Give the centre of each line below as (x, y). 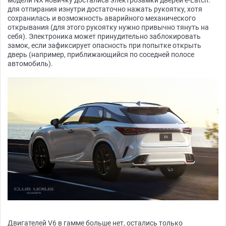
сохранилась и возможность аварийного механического (102, 18)
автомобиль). (30, 64)
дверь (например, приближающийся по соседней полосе (101, 55)
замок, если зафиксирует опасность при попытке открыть (104, 46)
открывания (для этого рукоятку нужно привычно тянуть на (108, 27)
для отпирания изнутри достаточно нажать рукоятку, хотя (105, 9)
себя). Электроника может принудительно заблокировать (104, 37)
